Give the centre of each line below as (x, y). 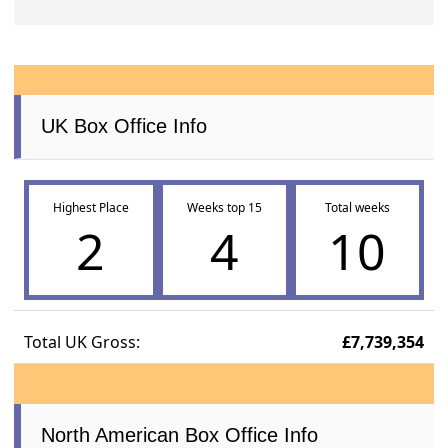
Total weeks (357, 208)
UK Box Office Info (124, 126)
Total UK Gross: (82, 342)
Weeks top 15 (224, 208)
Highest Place (90, 208)
